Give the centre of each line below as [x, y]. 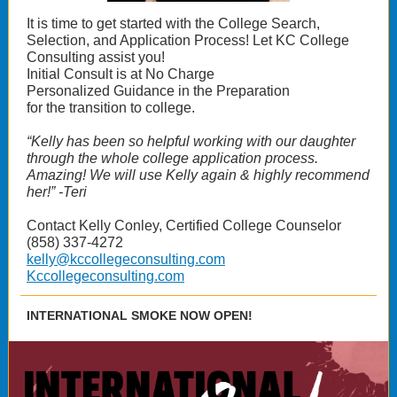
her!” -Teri [58, 192]
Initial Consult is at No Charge [121, 74]
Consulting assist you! [96, 57]
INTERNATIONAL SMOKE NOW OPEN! [140, 315]
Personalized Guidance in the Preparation [158, 91]
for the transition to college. [111, 108]
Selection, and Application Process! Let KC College [188, 40]
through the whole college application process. [172, 158]
